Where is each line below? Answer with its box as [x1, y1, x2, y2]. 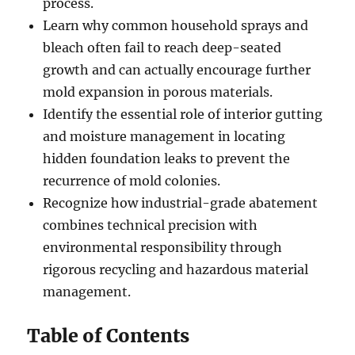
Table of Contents [27, 324, 190, 348]
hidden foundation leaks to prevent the [43, 151, 291, 167]
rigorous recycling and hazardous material [43, 261, 309, 278]
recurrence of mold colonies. [43, 173, 221, 189]
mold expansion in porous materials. [43, 84, 273, 101]
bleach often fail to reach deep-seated [43, 40, 282, 56]
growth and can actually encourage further [43, 62, 311, 78]
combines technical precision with [43, 217, 258, 234]
